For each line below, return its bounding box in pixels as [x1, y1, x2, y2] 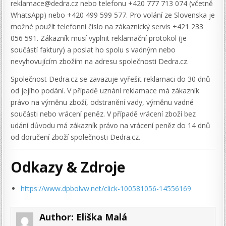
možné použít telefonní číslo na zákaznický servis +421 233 [11, 21, 204, 31]
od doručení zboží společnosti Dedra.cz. [11, 132, 141, 142]
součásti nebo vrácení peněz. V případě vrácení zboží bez [11, 108, 196, 119]
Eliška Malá [76, 210, 128, 223]
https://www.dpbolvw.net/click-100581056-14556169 [21, 183, 192, 193]
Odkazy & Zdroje [11, 157, 126, 177]
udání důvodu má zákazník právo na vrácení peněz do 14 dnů [11, 120, 211, 130]
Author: [39, 210, 77, 223]
